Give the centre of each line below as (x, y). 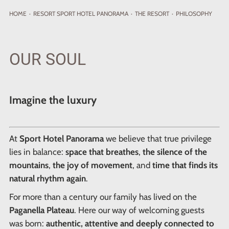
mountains (29, 165)
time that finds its (185, 165)
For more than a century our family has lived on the (103, 197)
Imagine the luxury (53, 100)
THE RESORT (152, 13)
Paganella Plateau (41, 210)
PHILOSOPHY (194, 13)
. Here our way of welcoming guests (139, 210)
